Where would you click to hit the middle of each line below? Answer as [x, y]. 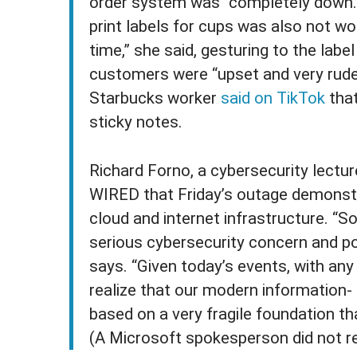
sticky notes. [136, 122]
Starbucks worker [155, 98]
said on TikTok [273, 98]
